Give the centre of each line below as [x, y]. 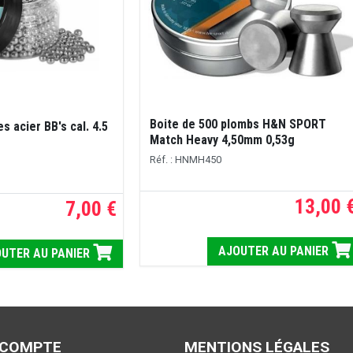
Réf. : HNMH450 [185, 159]
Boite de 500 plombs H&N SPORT [238, 124]
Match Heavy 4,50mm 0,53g [222, 139]
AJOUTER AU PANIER [275, 251]
